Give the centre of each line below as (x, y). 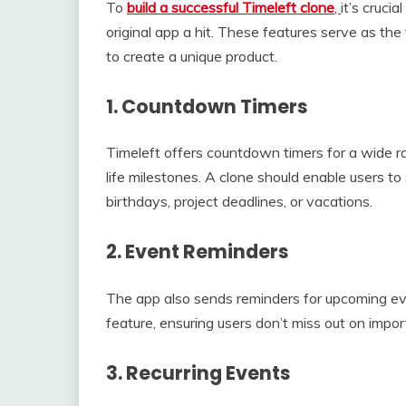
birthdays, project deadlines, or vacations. (239, 202)
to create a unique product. (192, 56)
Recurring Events (208, 373)
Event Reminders (207, 252)
